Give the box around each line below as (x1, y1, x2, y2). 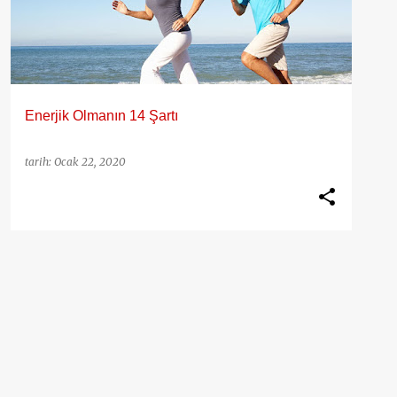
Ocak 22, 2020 (54, 155, 126, 168)
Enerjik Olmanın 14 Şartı (25, 108, 178, 123)
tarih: (25, 155, 54, 168)
